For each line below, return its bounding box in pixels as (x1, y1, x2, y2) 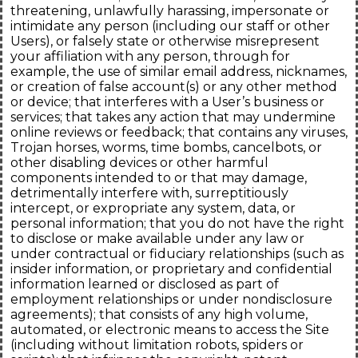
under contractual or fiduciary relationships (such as (10, 246, 344, 262)
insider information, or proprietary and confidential (10, 261, 332, 277)
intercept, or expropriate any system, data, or (10, 201, 296, 217)
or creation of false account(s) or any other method (10, 79, 337, 95)
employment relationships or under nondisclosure (10, 292, 332, 308)
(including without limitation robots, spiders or (10, 337, 304, 353)
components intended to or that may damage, (10, 170, 307, 186)
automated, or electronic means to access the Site (10, 322, 329, 338)
